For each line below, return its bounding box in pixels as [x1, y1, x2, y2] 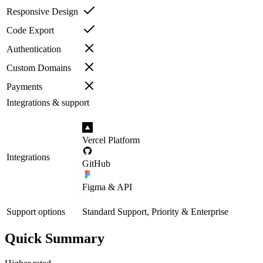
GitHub [82, 158, 110, 168]
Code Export [6, 25, 54, 35]
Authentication [6, 43, 61, 54]
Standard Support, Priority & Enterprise [82, 206, 228, 217]
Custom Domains [6, 62, 71, 73]
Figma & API [82, 181, 132, 192]
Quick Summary [5, 230, 104, 246]
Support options [6, 206, 65, 217]
